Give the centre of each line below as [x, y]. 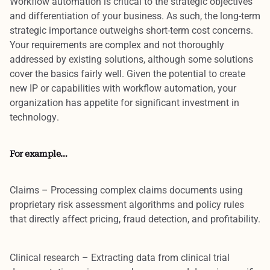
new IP [24, 88]
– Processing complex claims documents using [141, 190]
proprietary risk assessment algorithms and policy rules [127, 204]
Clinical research [45, 257]
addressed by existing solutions [77, 59]
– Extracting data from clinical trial [155, 257]
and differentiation [49, 16]
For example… [39, 153]
